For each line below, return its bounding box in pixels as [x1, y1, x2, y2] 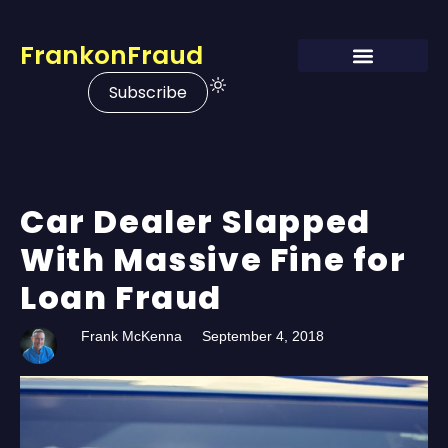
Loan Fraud [20, 275, 223, 320]
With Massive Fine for [20, 237, 407, 282]
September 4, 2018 [202, 328, 325, 344]
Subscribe [109, 81, 188, 104]
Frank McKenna [81, 328, 183, 344]
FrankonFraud [20, 38, 203, 73]
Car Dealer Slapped [20, 199, 371, 244]
